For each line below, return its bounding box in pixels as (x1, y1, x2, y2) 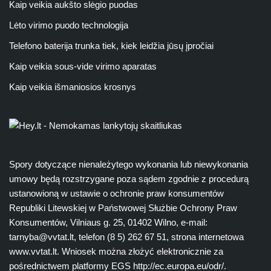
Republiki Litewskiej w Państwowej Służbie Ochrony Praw (9, 203, 237, 213)
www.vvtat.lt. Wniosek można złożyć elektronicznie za (9, 246, 223, 256)
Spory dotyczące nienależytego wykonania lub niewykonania (9, 159, 248, 169)
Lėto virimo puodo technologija (9, 20, 128, 30)
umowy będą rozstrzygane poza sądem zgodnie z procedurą (9, 174, 249, 184)
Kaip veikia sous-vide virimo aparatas (9, 61, 157, 71)
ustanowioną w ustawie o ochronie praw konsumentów (9, 188, 224, 198)
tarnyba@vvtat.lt (9, 232, 74, 242)
